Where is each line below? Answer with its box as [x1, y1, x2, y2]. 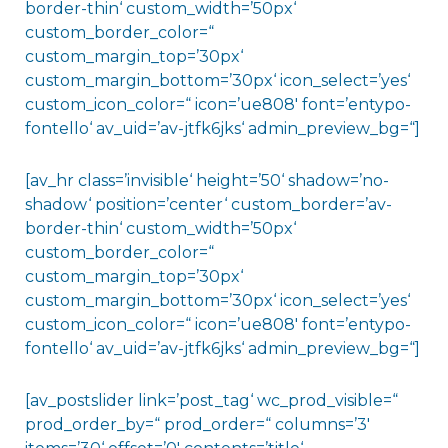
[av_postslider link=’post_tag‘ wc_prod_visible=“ [24, 391, 398, 411]
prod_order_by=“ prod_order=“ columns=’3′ [24, 415, 370, 435]
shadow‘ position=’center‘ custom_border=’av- [24, 195, 392, 215]
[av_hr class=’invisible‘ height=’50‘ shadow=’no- [24, 171, 389, 191]
